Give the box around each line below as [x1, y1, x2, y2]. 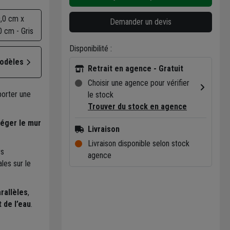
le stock [88, 89, 113, 100]
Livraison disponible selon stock [88, 138, 189, 148]
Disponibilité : [69, 43, 112, 53]
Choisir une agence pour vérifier [88, 78, 189, 88]
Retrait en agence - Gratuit [88, 63, 183, 73]
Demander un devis [110, 16, 171, 27]
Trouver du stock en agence [88, 101, 187, 111]
